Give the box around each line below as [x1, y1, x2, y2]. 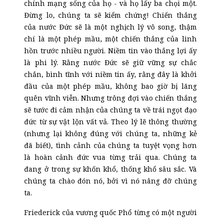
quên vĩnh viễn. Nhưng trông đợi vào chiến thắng [24, 93, 197, 103]
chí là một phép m [24, 34, 91, 43]
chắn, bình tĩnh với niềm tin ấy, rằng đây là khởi [24, 70, 197, 79]
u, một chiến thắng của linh [95, 34, 197, 43]
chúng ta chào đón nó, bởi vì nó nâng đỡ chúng [24, 176, 197, 185]
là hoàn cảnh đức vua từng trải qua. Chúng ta [24, 152, 197, 162]
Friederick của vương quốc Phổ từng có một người [24, 208, 197, 217]
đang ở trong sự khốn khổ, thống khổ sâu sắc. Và [24, 164, 197, 174]
